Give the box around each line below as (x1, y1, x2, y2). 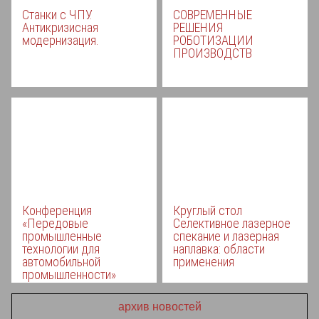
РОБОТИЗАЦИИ (173, 33, 254, 48)
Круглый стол (173, 203, 243, 218)
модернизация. (21, 33, 99, 48)
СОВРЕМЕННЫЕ (173, 7, 253, 22)
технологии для (21, 241, 100, 256)
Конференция (21, 203, 92, 218)
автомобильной (21, 254, 100, 269)
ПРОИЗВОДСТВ (173, 46, 253, 61)
